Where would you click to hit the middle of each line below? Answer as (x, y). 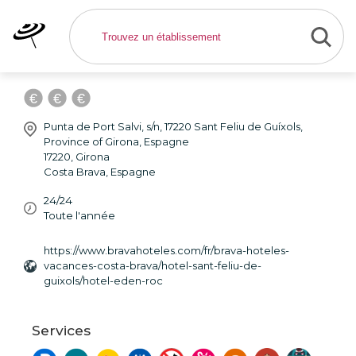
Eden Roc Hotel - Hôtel (161, 31)
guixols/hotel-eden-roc (103, 281)
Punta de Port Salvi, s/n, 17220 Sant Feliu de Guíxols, (173, 126)
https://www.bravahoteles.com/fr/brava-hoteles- (166, 250)
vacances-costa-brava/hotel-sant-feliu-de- (153, 265)
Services (61, 330)
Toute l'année (79, 215)
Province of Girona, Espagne (116, 141)
